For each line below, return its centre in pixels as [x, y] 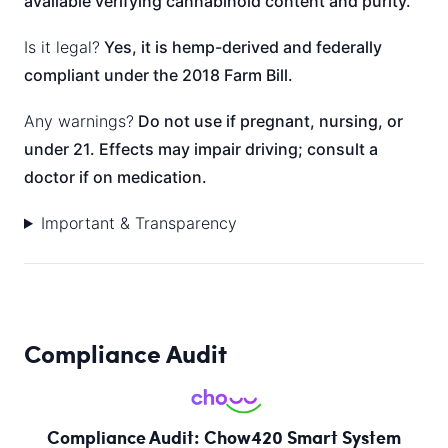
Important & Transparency [138, 223]
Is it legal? [62, 47]
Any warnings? [79, 121]
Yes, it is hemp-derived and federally [241, 47]
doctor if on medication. [115, 177]
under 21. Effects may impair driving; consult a [201, 149]
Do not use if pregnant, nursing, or [268, 121]
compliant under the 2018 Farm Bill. [158, 75]
